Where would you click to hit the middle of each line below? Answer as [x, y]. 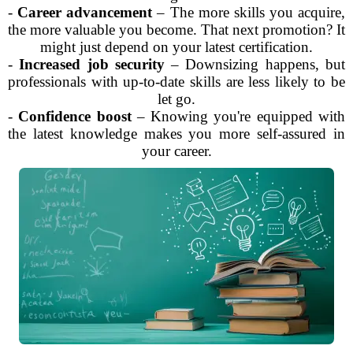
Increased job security [92, 64]
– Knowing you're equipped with [238, 116]
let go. [176, 99]
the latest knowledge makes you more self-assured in [176, 134]
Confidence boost [75, 116]
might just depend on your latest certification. [176, 47]
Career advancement [85, 12]
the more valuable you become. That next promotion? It [176, 30]
